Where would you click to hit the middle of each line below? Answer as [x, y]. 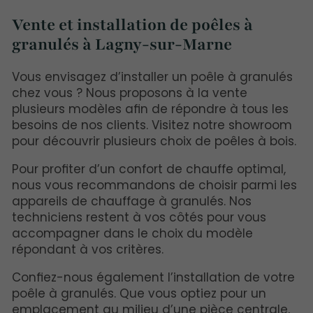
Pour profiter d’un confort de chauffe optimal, [149, 169]
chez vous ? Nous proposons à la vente [130, 93]
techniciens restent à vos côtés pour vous [139, 218]
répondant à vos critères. [88, 250]
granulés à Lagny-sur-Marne [122, 44]
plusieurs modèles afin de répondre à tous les [151, 109]
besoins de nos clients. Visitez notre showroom [152, 125]
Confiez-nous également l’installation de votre [154, 278]
